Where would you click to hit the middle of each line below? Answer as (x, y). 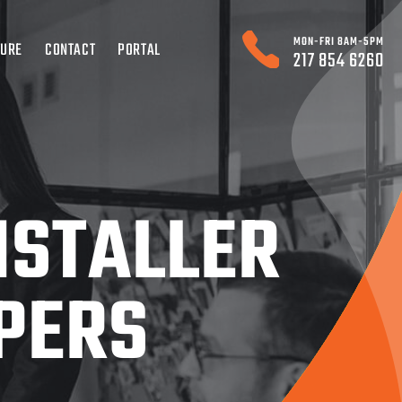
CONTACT (70, 51)
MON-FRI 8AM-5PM (339, 42)
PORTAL (139, 51)
